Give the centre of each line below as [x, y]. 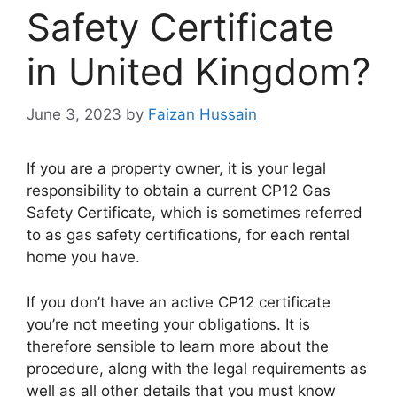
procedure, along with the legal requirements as [197, 368]
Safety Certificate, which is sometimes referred [195, 213]
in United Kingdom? [198, 71]
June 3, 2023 [74, 115]
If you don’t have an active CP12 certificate [179, 302]
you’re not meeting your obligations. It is [168, 324]
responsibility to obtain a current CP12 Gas [179, 191]
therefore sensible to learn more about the [178, 346]
